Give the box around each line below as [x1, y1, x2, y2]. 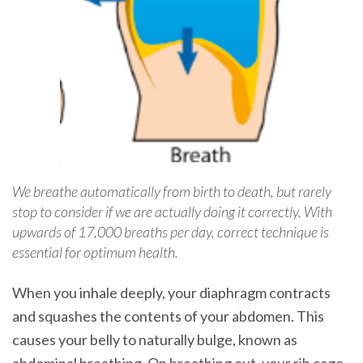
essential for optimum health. [12, 243, 178, 262]
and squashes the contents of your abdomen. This [12, 307, 324, 326]
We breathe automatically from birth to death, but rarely [12, 182, 331, 201]
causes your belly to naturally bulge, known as [12, 331, 297, 349]
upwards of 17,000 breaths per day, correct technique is [12, 223, 329, 241]
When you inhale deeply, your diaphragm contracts [12, 284, 331, 302]
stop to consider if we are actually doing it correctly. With [12, 203, 332, 221]
